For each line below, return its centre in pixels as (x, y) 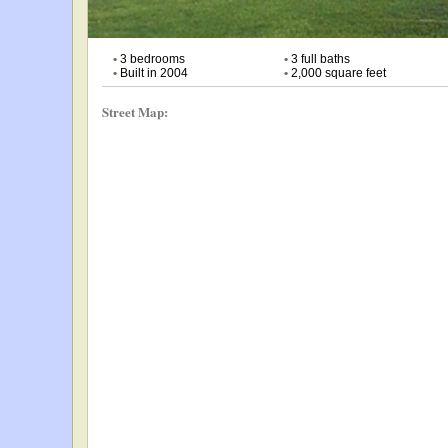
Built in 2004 (152, 72)
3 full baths (318, 58)
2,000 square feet (336, 72)
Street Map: (135, 111)
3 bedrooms (151, 58)
